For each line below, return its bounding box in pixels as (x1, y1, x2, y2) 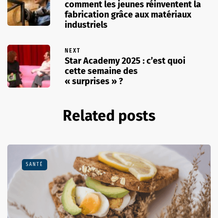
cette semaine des (65, 65, 138, 76)
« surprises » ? (65, 75, 123, 87)
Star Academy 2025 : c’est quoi (65, 55, 185, 66)
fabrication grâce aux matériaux (65, 9, 191, 20)
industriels (65, 19, 108, 30)
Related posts (63, 107, 155, 125)
